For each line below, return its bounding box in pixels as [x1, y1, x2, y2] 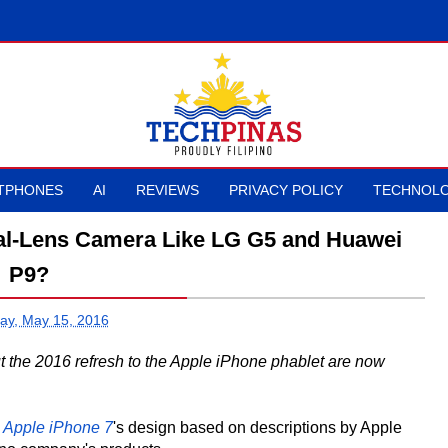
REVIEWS [136, 182, 199, 198]
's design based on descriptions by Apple [113, 419, 402, 436]
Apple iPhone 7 [3, 419, 113, 436]
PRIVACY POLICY [229, 182, 343, 198]
